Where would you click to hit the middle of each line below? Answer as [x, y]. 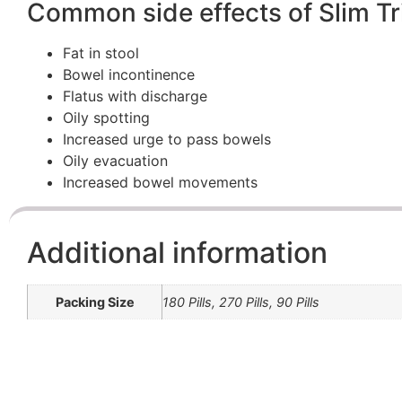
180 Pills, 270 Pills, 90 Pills [241, 302]
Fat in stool [101, 53]
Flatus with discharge [135, 96]
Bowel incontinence [129, 75]
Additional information [177, 253]
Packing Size [95, 302]
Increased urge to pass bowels [167, 140]
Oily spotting [106, 118]
